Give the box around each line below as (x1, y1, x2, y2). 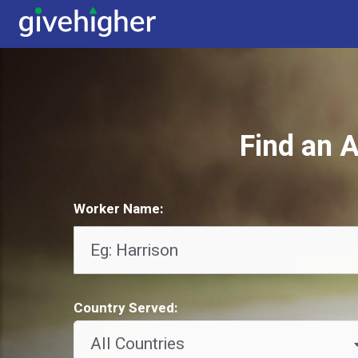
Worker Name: (74, 198, 163, 219)
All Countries (90, 331, 185, 356)
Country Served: (74, 298, 177, 319)
